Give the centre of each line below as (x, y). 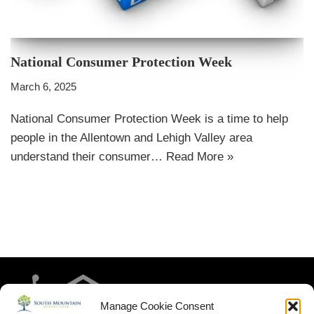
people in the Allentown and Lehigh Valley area (131, 137)
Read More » (200, 156)
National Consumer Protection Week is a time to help (149, 118)
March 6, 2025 (43, 86)
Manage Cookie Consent (157, 306)
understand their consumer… (88, 156)
